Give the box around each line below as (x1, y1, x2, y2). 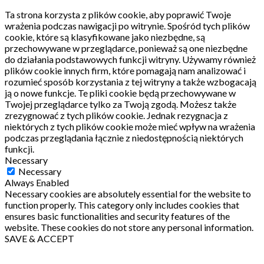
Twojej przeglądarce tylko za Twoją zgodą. (5, 98, 178, 110)
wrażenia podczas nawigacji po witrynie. (5, 20, 166, 32)
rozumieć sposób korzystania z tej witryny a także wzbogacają (5, 76, 256, 88)
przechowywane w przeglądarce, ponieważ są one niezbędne (5, 42, 247, 54)
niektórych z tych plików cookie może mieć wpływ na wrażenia (5, 121, 255, 133)
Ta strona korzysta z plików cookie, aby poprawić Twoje (5, 9, 231, 21)
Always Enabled (5, 177, 69, 189)
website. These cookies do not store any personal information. (5, 222, 253, 233)
